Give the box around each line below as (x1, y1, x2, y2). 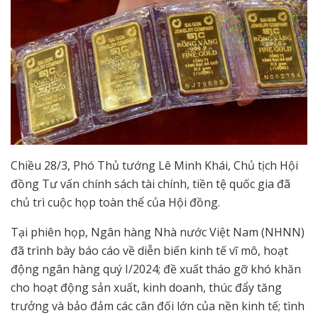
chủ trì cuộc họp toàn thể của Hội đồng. (11, 194, 220, 210)
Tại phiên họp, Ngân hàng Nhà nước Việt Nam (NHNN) (11, 224, 305, 240)
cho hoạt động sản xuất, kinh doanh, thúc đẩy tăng (11, 279, 282, 295)
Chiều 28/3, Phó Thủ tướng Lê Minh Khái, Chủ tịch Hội (11, 157, 298, 173)
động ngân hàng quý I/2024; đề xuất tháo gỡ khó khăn (11, 261, 301, 277)
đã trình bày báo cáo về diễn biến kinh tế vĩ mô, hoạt (11, 242, 288, 258)
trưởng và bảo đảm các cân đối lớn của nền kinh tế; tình (11, 297, 305, 314)
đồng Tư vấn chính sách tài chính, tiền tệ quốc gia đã (11, 175, 290, 192)
